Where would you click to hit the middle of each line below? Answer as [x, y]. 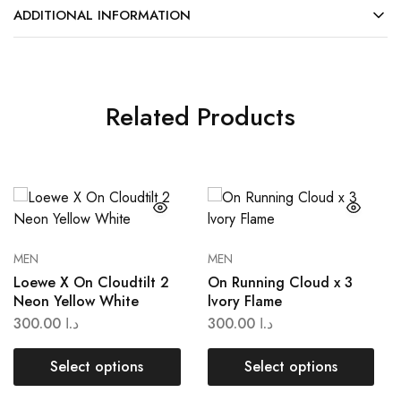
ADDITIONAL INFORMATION [102, 15]
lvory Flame [244, 301]
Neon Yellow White [76, 301]
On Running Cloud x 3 [280, 282]
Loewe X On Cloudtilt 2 [91, 282]
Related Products [200, 117]
